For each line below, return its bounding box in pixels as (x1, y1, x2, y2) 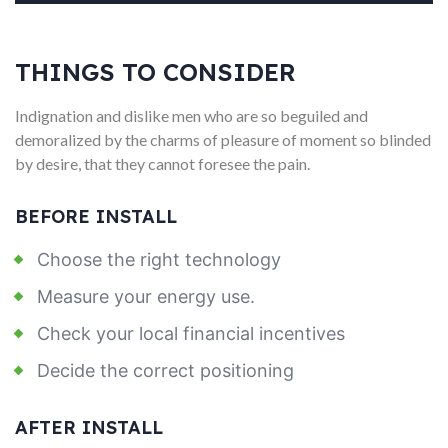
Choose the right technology (37, 249, 281, 271)
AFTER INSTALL (15, 416, 163, 440)
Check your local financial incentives (37, 323, 345, 345)
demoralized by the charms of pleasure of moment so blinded (15, 130, 431, 150)
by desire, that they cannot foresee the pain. (15, 154, 310, 174)
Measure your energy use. (37, 286, 255, 308)
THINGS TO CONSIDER (15, 57, 296, 88)
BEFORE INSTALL (15, 205, 177, 229)
